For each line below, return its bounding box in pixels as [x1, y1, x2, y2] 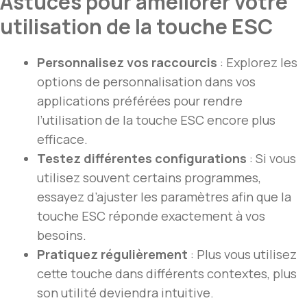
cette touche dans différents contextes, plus [37, 265, 297, 282]
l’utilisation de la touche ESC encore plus [37, 112, 275, 129]
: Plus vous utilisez [188, 246, 297, 263]
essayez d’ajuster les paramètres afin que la [37, 188, 291, 206]
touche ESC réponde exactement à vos [37, 208, 265, 225]
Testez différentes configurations [37, 150, 247, 167]
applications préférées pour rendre [37, 93, 243, 110]
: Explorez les [217, 54, 297, 71]
